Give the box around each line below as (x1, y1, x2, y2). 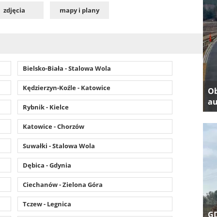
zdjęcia (3, 6, 25, 15)
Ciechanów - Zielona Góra (22, 180, 103, 189)
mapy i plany (60, 6, 99, 15)
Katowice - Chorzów (22, 122, 84, 131)
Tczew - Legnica (22, 200, 71, 208)
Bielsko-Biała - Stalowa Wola (22, 64, 111, 73)
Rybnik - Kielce (22, 103, 69, 111)
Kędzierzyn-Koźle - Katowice (22, 83, 110, 92)
